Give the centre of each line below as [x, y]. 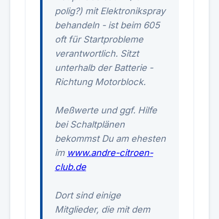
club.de [70, 167]
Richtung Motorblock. [100, 82]
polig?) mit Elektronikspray [110, 11]
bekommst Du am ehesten [110, 138]
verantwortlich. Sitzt [97, 53]
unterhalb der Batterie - [104, 67]
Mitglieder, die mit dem [102, 209]
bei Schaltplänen [90, 124]
